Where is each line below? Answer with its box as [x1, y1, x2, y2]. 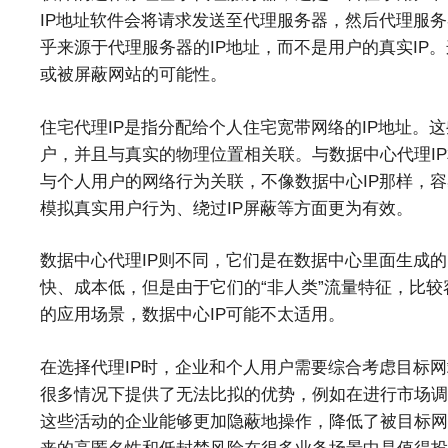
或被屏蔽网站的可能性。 [40, 65, 227, 85]
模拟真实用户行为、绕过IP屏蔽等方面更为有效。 [40, 198, 413, 218]
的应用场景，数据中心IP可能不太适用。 [40, 305, 345, 325]
